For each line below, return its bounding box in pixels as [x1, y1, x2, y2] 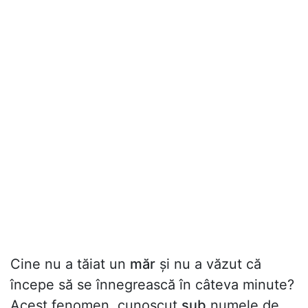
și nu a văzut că [155, 256, 261, 273]
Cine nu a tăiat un [10, 256, 130, 273]
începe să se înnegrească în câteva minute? [10, 276, 294, 294]
